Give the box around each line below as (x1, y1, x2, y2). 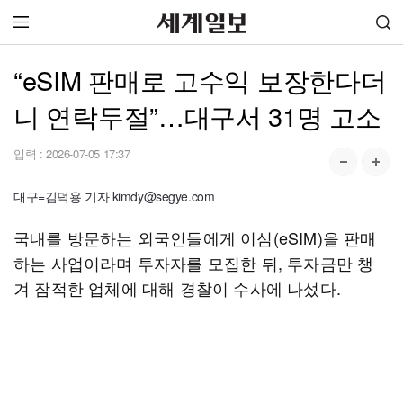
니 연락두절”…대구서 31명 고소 (13, 97, 381, 134)
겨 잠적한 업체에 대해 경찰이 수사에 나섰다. (13, 276, 341, 300)
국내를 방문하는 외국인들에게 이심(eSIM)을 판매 (13, 226, 377, 249)
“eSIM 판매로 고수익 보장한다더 (13, 61, 387, 98)
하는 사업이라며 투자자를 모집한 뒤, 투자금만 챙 (13, 251, 374, 274)
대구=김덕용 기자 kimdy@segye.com (13, 187, 215, 205)
